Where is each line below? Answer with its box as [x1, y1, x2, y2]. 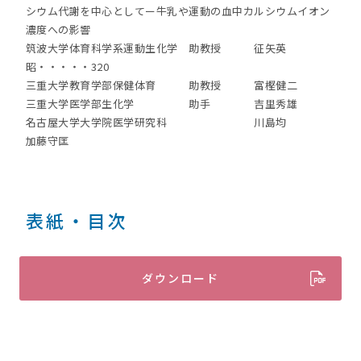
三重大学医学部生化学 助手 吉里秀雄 [25, 96, 298, 111]
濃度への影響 [25, 22, 91, 37]
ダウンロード [142, 270, 219, 286]
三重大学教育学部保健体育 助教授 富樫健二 [25, 77, 298, 93]
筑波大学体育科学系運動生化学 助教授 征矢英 [25, 40, 287, 56]
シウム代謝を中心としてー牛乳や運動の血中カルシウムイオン [25, 3, 330, 19]
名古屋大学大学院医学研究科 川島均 [25, 114, 287, 130]
